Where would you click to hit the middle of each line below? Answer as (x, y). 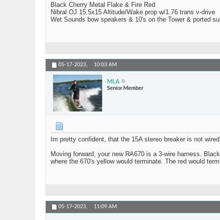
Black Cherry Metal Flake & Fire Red (103, 5)
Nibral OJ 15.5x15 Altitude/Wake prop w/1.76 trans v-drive (133, 12)
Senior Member (125, 88)
